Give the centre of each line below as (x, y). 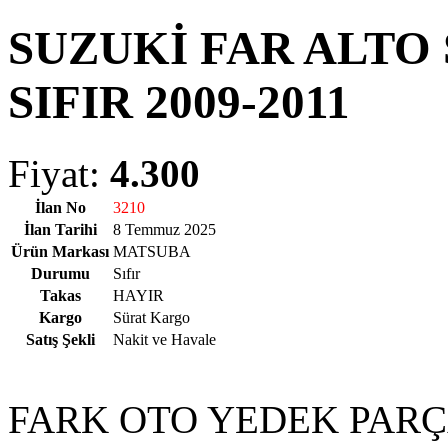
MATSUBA (152, 251)
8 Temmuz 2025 (164, 229)
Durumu (60, 273)
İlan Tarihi (60, 229)
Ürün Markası (60, 251)
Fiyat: (59, 173)
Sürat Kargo (151, 317)
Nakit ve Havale (164, 339)
